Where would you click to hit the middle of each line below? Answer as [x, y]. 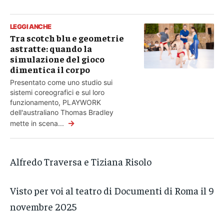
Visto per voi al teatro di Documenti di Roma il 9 [112, 190]
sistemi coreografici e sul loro [57, 92]
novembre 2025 [43, 206]
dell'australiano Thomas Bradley [62, 112]
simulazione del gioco [57, 59]
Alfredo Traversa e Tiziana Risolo [81, 161]
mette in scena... [38, 123]
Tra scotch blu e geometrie [67, 38]
